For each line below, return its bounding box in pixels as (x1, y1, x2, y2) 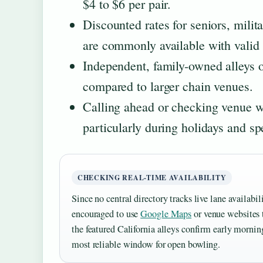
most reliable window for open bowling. (72, 237, 221, 251)
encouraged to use (72, 207, 141, 220)
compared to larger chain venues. (83, 77, 253, 95)
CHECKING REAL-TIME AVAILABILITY (77, 172, 227, 183)
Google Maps (140, 207, 192, 220)
